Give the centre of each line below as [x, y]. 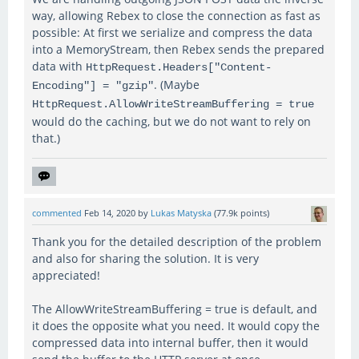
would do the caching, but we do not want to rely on [171, 121]
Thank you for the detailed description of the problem [177, 241]
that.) [46, 138]
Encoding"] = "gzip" [93, 85]
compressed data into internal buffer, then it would [170, 342]
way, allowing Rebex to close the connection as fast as [176, 15]
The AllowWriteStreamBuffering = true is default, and [175, 309]
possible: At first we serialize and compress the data [172, 32]
